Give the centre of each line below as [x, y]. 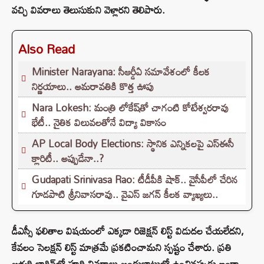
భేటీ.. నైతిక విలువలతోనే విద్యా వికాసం [99, 123]
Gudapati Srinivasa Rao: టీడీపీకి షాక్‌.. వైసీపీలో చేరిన [135, 180]
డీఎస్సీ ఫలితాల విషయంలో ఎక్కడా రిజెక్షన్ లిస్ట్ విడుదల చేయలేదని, [128, 231]
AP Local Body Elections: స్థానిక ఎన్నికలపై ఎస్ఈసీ [133, 144]
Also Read [47, 49]
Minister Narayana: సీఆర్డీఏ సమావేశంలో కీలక [121, 72]
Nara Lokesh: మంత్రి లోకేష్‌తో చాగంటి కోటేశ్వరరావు [130, 108]
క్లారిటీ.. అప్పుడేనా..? [68, 159]
